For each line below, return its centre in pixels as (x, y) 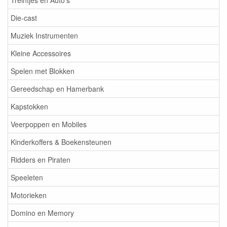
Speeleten (27, 177)
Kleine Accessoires (41, 53)
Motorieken (29, 195)
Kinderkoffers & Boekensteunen (61, 142)
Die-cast (24, 18)
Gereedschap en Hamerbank (57, 89)
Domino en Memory (42, 213)
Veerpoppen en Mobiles (49, 124)
